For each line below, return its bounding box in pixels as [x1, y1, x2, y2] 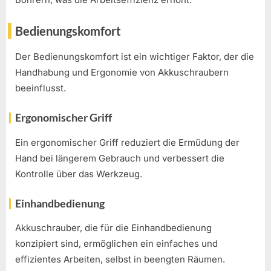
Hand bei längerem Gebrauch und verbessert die [15, 152, 224, 164]
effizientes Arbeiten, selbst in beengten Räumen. [15, 253, 225, 266]
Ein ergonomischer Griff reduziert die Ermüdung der [15, 136, 240, 148]
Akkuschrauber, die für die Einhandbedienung [15, 222, 212, 234]
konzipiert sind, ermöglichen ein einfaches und [15, 238, 218, 250]
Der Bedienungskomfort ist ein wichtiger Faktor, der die [15, 50, 254, 62]
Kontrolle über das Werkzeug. [15, 168, 142, 180]
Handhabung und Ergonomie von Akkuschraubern [15, 66, 229, 78]
